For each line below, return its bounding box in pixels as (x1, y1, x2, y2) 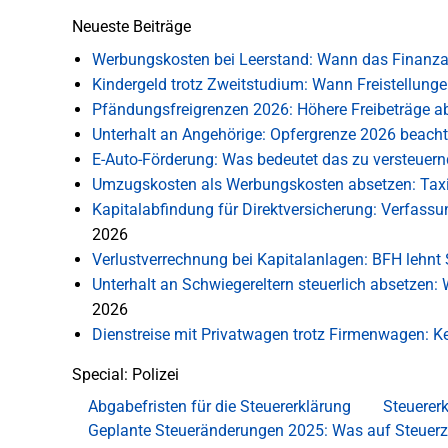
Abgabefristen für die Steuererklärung (88, 396, 351, 416)
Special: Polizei (72, 364, 179, 384)
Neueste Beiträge (72, 16, 191, 36)
